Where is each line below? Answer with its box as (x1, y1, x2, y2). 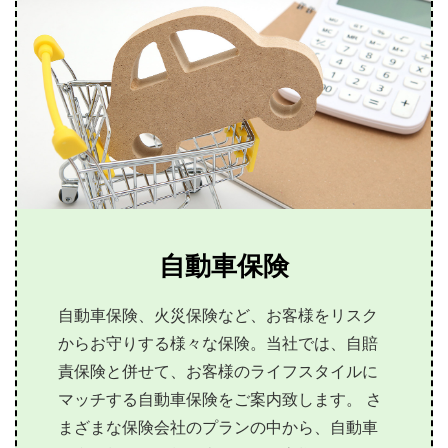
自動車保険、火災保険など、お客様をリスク (58, 303, 379, 337)
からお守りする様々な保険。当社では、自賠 (58, 331, 379, 365)
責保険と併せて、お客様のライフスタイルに (58, 359, 379, 393)
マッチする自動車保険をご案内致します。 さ (58, 387, 383, 421)
